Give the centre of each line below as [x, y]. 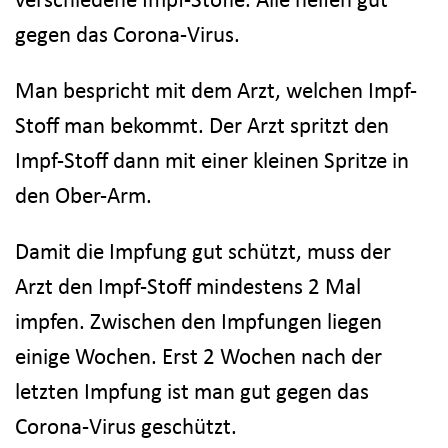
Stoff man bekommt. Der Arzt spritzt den [202, 124]
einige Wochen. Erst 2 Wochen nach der [198, 355]
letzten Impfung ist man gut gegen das [192, 390]
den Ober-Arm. [83, 194]
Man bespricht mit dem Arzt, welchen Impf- [216, 89]
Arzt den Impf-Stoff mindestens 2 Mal [188, 285]
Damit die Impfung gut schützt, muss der [203, 250]
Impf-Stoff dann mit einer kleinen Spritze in [212, 159]
